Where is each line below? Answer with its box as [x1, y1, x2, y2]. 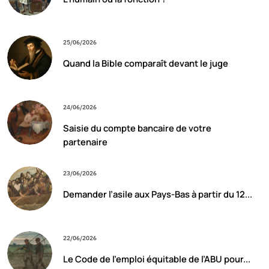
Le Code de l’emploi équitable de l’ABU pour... [62, 253, 250, 265]
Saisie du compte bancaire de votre [62, 122, 211, 134]
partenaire [62, 136, 107, 148]
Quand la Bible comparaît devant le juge [62, 57, 228, 70]
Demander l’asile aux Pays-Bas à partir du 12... [62, 188, 252, 201]
